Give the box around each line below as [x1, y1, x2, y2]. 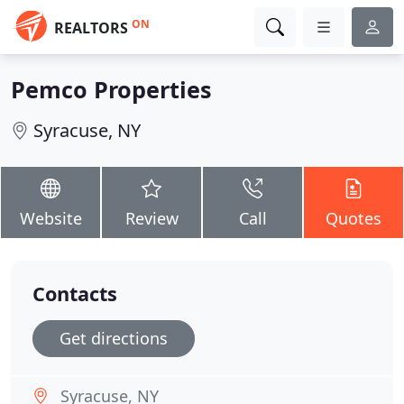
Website [19, 207, 82, 229]
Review [124, 207, 179, 229]
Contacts [32, 280, 117, 307]
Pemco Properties [11, 74, 212, 105]
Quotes [326, 207, 381, 229]
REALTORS [54, 18, 128, 38]
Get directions [60, 327, 168, 349]
